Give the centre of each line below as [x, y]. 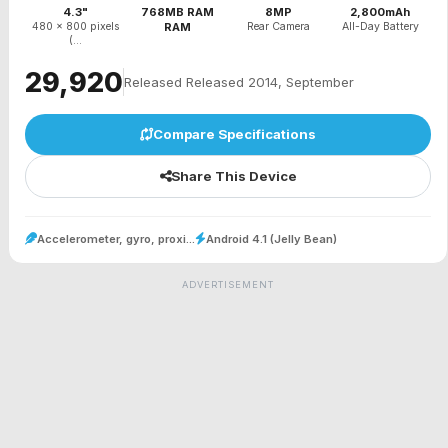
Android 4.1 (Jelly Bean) [271, 239]
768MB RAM [177, 12]
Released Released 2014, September [239, 81]
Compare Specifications [234, 133]
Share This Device [233, 176]
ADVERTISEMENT [228, 285]
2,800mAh [380, 12]
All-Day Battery [380, 26]
